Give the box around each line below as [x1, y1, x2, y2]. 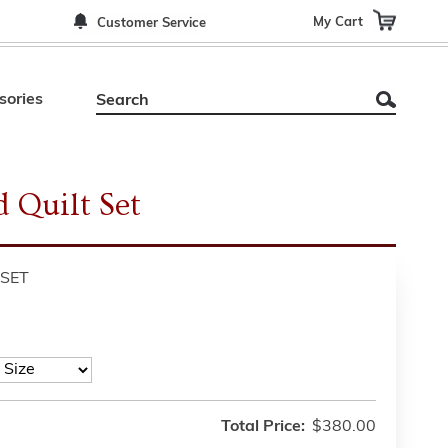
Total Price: [221, 419, 305, 435]
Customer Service [97, 17, 206, 30]
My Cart [313, 15, 363, 28]
